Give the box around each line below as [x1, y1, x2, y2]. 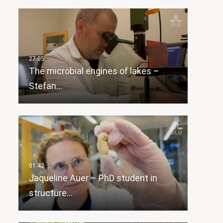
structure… [28, 188, 73, 199]
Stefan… [28, 81, 62, 92]
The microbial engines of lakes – [28, 66, 159, 77]
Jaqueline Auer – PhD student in [28, 173, 157, 184]
